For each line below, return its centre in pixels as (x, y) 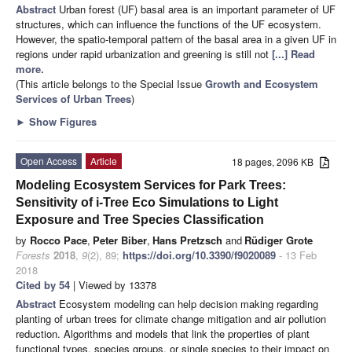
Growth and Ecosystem (262, 83)
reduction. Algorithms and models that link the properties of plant (163, 333)
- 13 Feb (296, 255)
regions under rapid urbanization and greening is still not (144, 53)
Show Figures (61, 121)
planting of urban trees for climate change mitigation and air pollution (171, 318)
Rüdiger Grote (279, 240)
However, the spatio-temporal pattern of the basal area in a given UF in (176, 38)
